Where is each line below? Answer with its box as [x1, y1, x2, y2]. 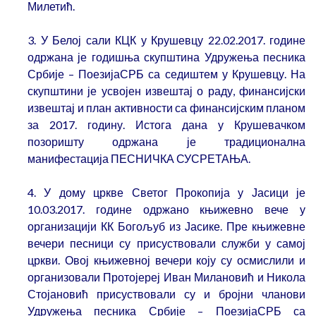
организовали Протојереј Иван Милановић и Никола [28, 270, 305, 284]
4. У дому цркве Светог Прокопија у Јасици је [28, 186, 305, 200]
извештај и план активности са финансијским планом [28, 101, 305, 115]
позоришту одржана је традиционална [28, 135, 305, 149]
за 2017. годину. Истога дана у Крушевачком [28, 118, 305, 132]
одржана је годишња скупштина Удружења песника [28, 50, 305, 64]
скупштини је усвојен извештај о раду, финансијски [28, 84, 305, 98]
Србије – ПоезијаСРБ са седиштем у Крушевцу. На [28, 67, 305, 81]
